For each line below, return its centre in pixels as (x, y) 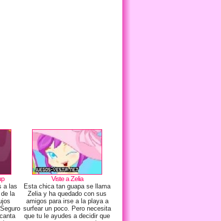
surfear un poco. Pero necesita (67, 208)
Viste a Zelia (67, 179)
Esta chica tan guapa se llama (67, 186)
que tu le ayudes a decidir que (67, 216)
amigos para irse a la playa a (67, 201)
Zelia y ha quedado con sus (67, 194)
